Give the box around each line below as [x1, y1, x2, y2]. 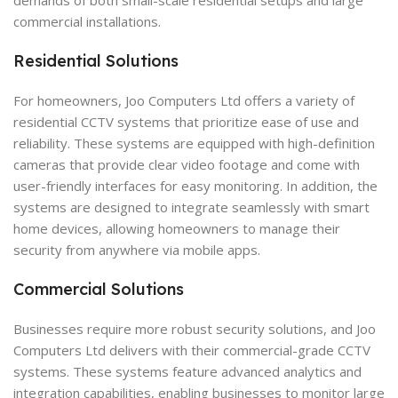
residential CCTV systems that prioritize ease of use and [13, 112, 359, 131]
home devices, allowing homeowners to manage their [13, 219, 340, 237]
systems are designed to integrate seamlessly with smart [13, 197, 370, 216]
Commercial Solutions [13, 278, 184, 299]
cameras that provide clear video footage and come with [13, 155, 360, 173]
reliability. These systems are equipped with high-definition [13, 133, 375, 152]
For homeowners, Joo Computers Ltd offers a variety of [13, 91, 354, 109]
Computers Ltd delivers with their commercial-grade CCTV [13, 340, 370, 359]
